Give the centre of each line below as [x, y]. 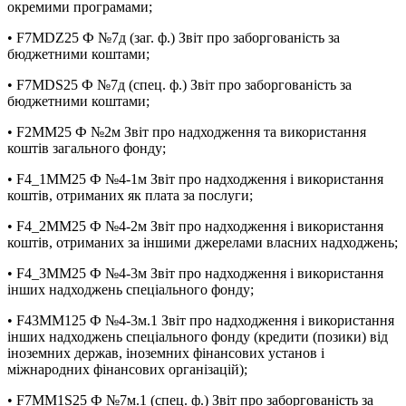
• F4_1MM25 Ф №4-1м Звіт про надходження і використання [195, 179]
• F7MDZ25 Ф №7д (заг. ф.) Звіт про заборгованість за [174, 38]
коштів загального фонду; [87, 149]
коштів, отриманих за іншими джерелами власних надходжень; [203, 243]
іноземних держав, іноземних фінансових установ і [166, 353]
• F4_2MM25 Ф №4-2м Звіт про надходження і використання [195, 227]
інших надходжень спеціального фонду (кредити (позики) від [198, 337]
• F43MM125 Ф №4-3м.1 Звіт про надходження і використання [201, 321]
